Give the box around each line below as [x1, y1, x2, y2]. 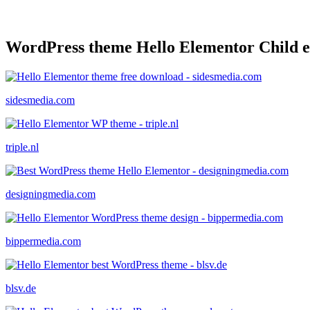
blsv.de [6, 282, 36, 294]
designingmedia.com [6, 188, 95, 200]
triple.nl [6, 140, 39, 153]
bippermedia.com [6, 235, 81, 247]
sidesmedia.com [6, 93, 75, 106]
